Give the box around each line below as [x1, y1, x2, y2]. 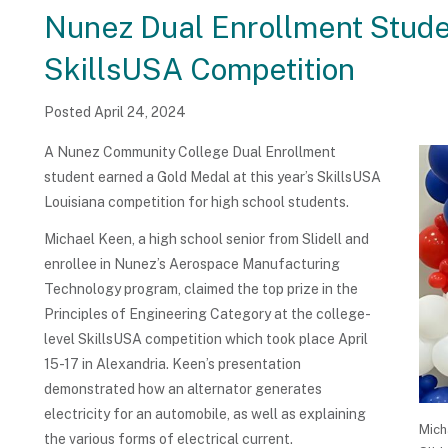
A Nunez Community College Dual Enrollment [44, 143, 336, 160]
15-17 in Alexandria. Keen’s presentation [44, 356, 301, 373]
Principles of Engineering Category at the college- [44, 306, 371, 323]
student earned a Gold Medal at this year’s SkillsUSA [44, 168, 381, 185]
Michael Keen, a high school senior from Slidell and [44, 231, 369, 248]
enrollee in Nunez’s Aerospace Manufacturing [44, 256, 340, 273]
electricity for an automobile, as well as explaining [44, 406, 366, 423]
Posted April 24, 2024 [44, 103, 186, 120]
